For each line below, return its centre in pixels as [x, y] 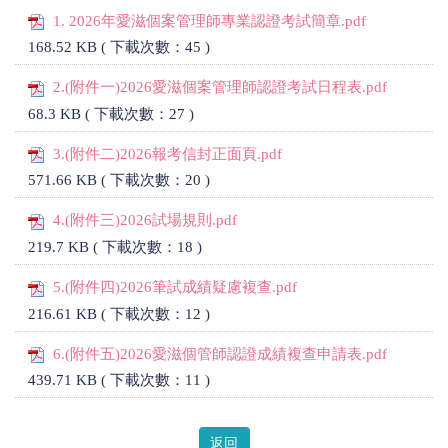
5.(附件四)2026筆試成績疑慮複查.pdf [174, 286]
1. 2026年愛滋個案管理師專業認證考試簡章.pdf [209, 20]
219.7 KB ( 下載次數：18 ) [114, 246]
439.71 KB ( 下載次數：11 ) [118, 380]
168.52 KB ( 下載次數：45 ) [118, 47]
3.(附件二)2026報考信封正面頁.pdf [167, 153]
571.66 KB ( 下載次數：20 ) [118, 180]
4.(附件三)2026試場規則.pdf [144, 220]
